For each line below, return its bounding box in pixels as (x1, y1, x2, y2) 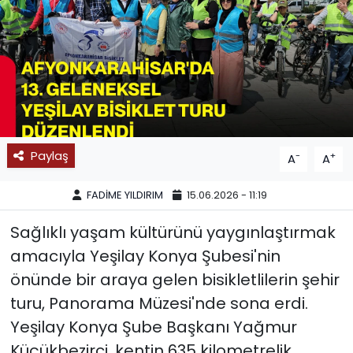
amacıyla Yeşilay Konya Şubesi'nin (9, 244, 281, 267)
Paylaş (30, 147, 69, 164)
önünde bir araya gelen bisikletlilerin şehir (9, 268, 340, 291)
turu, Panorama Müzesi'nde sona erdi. (9, 292, 308, 314)
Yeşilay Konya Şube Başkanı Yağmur (9, 315, 297, 338)
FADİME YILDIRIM (87, 188, 164, 203)
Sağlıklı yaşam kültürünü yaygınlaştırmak (9, 221, 336, 243)
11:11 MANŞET (42, 59, 128, 78)
